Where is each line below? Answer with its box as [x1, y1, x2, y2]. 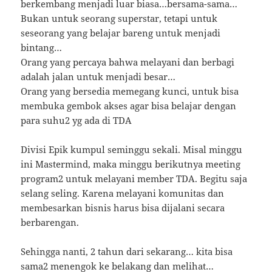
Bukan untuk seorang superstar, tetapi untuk [21, 12, 218, 25]
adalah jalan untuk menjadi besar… [21, 70, 176, 83]
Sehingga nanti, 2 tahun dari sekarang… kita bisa [21, 245, 233, 258]
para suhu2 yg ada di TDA [21, 114, 132, 127]
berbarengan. [21, 216, 80, 229]
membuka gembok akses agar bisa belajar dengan [21, 100, 237, 112]
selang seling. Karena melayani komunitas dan [21, 187, 225, 200]
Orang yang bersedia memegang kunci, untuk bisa [21, 85, 239, 98]
